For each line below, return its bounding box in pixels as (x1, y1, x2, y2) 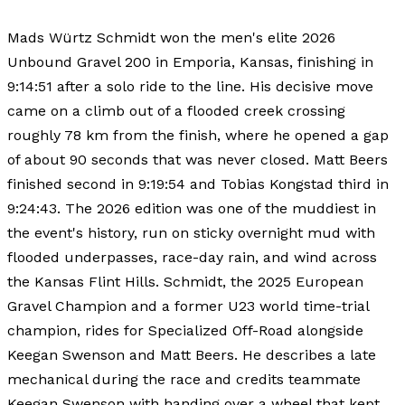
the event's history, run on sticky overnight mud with (7, 223, 375, 241)
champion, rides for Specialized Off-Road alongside (7, 321, 363, 339)
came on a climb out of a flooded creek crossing (7, 101, 345, 119)
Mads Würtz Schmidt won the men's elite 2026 (7, 28, 335, 46)
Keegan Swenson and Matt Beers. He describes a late (7, 345, 376, 363)
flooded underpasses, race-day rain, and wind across (7, 248, 377, 266)
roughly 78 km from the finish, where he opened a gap (7, 126, 389, 144)
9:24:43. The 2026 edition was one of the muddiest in (7, 199, 376, 217)
